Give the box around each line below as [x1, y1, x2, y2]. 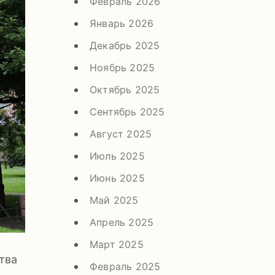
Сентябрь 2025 [90, 105, 165, 118]
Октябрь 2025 [90, 83, 160, 96]
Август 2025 [90, 127, 152, 140]
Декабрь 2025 [90, 39, 160, 52]
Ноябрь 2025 [90, 61, 155, 74]
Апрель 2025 [90, 215, 154, 228]
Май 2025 [90, 193, 139, 206]
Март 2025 [90, 238, 144, 250]
